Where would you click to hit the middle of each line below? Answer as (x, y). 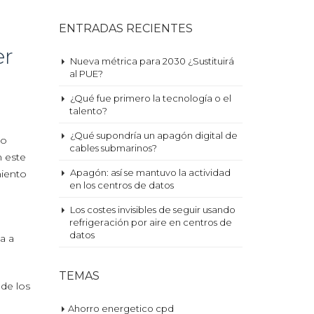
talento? (88, 111)
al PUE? (86, 74)
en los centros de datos (121, 185)
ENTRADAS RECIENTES (125, 28)
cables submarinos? (113, 148)
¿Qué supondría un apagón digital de (153, 135)
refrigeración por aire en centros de (150, 222)
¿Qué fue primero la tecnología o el (150, 98)
